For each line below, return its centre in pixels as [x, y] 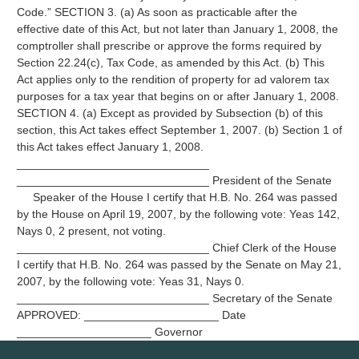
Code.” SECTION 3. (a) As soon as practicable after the [157, 12]
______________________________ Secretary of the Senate [174, 298]
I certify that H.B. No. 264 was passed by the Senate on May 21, [179, 264]
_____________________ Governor [109, 332]
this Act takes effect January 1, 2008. [110, 147]
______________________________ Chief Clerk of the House [176, 248]
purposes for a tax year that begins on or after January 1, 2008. [177, 96]
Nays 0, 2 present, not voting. [91, 231]
